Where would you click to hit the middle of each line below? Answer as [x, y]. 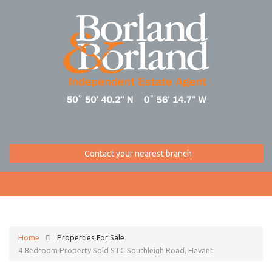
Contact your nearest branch [137, 153]
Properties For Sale [91, 237]
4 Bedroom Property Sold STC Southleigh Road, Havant [116, 250]
